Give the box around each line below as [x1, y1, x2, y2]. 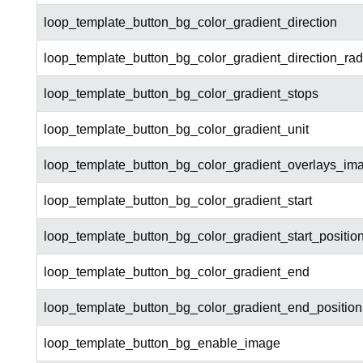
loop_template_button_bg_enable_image [43, 336, 280, 351]
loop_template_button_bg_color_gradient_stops [43, 87, 318, 101]
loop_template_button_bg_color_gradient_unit [43, 122, 309, 137]
